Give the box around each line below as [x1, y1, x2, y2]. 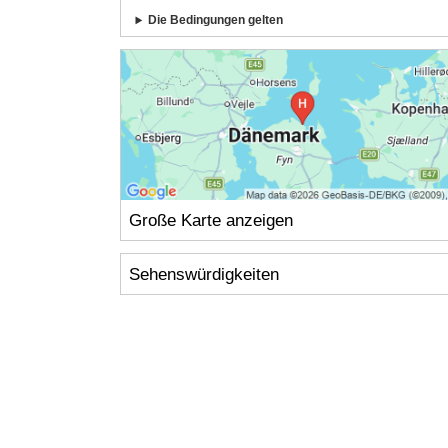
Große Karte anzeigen [128, 210, 293, 230]
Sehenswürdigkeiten [128, 264, 279, 284]
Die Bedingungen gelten [148, 13, 284, 28]
